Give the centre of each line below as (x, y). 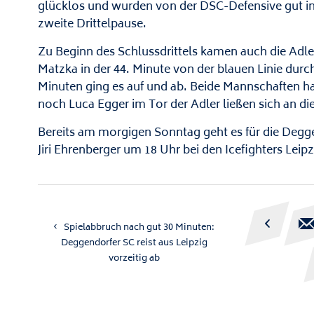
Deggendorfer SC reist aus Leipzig (134, 243)
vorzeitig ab (134, 258)
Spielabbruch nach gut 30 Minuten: (139, 227)
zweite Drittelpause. (92, 25)
